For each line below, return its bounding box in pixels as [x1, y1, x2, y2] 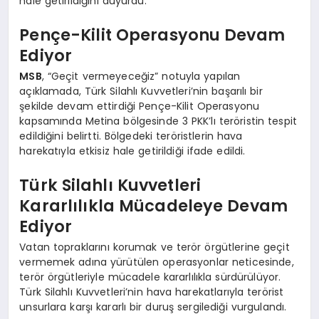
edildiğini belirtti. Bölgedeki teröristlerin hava [19, 129, 243, 144]
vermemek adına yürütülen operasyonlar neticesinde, [19, 255, 294, 270]
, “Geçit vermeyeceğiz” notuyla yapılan [41, 69, 241, 84]
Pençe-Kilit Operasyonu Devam [19, 23, 285, 46]
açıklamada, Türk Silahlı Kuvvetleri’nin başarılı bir [19, 84, 263, 99]
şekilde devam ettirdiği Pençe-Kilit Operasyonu [19, 99, 260, 114]
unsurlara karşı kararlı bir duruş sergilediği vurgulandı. [19, 300, 287, 315]
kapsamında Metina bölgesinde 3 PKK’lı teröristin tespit [19, 114, 297, 129]
